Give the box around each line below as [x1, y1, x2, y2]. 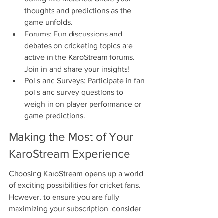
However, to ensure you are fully [9, 193, 121, 201]
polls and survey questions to [24, 88, 125, 97]
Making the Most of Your [9, 129, 136, 143]
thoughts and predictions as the [24, 6, 133, 15]
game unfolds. [24, 18, 73, 27]
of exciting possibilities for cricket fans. [9, 181, 143, 190]
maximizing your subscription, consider [9, 204, 143, 213]
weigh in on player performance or [24, 100, 143, 109]
